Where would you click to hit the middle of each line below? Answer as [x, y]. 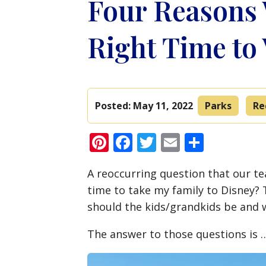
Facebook [174, 142]
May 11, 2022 [163, 106]
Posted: [114, 106]
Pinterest [149, 142]
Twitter [188, 142]
